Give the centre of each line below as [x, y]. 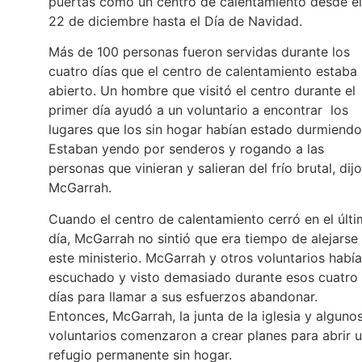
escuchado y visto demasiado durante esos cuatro [203, 277]
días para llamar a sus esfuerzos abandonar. [183, 296]
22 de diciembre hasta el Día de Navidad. [175, 21]
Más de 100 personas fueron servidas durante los [199, 52]
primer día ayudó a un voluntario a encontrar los [198, 110]
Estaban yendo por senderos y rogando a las [186, 149]
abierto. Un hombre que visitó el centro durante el [202, 91]
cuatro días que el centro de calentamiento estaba [203, 72]
